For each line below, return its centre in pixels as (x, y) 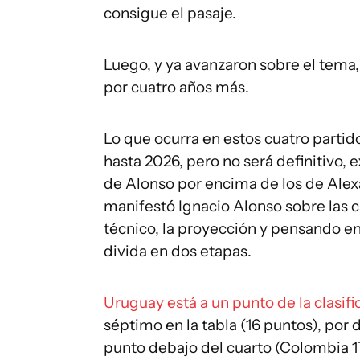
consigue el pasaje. (170, 13)
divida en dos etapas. (178, 251)
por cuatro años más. (176, 87)
